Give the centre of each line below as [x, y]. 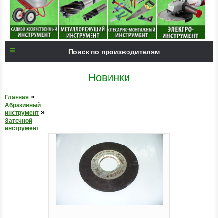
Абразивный [23, 105]
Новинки [109, 77]
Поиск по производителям [114, 52]
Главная [17, 97]
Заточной [18, 120]
